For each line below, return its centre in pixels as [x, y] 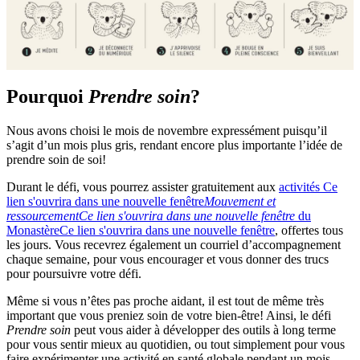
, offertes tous [309, 230]
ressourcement [43, 215]
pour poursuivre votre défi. [74, 273]
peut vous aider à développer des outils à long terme [203, 329]
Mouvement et [240, 201]
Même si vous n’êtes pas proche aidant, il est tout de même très [165, 301]
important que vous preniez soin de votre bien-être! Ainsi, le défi [169, 315]
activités [301, 186]
